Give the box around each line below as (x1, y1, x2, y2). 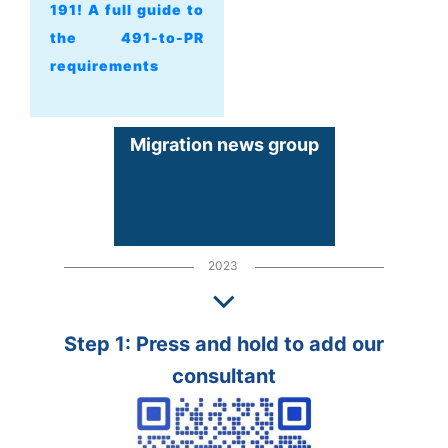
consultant (172, 363, 276, 388)
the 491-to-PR (50, 28, 204, 46)
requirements (50, 56, 159, 74)
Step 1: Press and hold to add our (64, 331, 384, 356)
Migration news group (129, 133, 319, 155)
